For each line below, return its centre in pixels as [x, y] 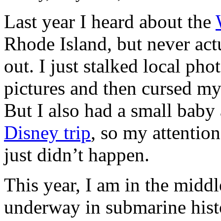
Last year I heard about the [110, 22]
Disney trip [47, 133]
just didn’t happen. [77, 155]
